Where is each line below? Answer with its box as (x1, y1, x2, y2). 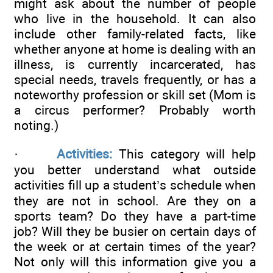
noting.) (14, 118, 58, 133)
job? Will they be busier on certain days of (14, 223, 256, 239)
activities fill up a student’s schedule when (14, 177, 256, 193)
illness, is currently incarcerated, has (14, 57, 256, 73)
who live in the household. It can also (14, 11, 256, 27)
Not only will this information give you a (14, 253, 256, 269)
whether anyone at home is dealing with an (14, 41, 256, 57)
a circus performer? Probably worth (14, 102, 256, 118)
